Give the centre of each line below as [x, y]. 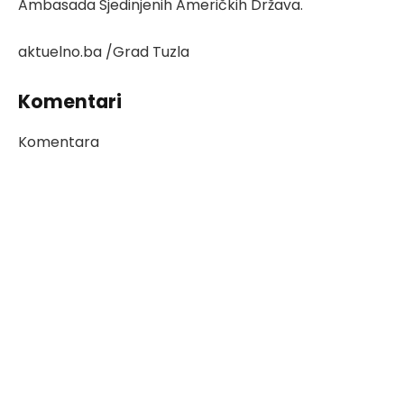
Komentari [70, 102]
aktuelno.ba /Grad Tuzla [104, 51]
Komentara [59, 142]
